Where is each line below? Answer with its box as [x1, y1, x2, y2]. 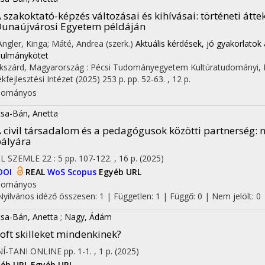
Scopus [67, 166, 99, 177]
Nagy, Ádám [64, 211, 112, 223]
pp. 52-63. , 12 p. [128, 73, 190, 85]
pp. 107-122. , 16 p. [65, 152, 140, 164]
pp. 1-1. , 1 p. [64, 245, 115, 257]
